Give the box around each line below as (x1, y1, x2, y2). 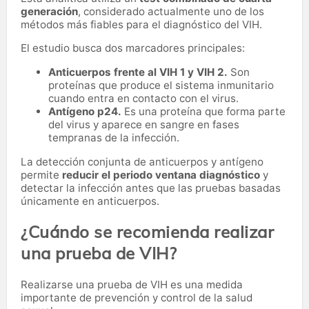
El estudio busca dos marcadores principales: (21, 41, 245, 54)
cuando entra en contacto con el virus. (48, 91, 239, 105)
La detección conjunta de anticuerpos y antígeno (21, 154, 263, 168)
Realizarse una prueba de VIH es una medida (21, 277, 243, 291)
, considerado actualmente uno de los (78, 4, 264, 18)
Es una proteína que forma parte (121, 104, 286, 118)
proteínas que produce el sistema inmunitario (48, 78, 274, 92)
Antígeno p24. (48, 104, 121, 118)
